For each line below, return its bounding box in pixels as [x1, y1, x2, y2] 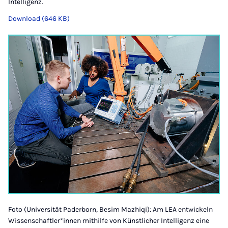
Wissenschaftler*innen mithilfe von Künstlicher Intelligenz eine [8, 216, 209, 225]
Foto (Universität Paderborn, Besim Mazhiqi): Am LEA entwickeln [8, 205, 213, 214]
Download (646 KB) [8, 14, 70, 23]
